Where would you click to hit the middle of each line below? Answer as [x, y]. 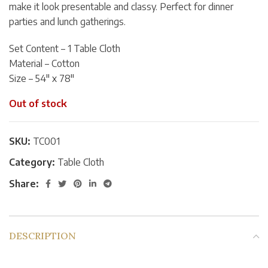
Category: [32, 162]
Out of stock [38, 104]
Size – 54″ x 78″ [42, 79]
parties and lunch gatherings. [67, 22]
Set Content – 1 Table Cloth [65, 49]
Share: [24, 183]
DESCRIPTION [42, 236]
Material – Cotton [44, 64]
